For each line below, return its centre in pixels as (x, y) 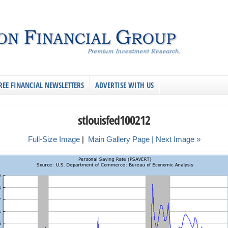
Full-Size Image (54, 139)
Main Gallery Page (119, 139)
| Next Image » (176, 139)
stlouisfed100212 (114, 120)
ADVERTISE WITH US (124, 85)
